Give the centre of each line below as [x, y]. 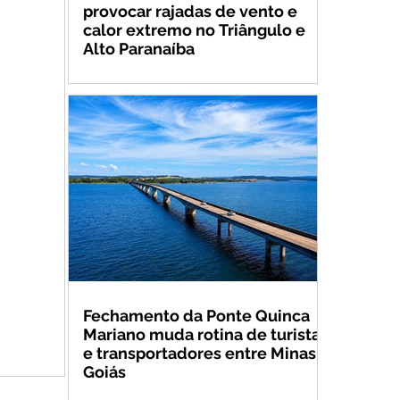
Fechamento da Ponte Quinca [196, 316]
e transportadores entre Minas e [206, 353]
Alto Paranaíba [139, 49]
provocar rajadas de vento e [190, 11]
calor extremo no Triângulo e [194, 30]
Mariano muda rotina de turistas [206, 334]
